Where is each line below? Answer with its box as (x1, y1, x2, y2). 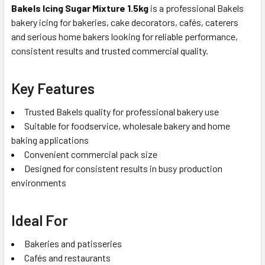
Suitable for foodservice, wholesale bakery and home (24, 119, 230, 131)
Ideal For (11, 211, 68, 229)
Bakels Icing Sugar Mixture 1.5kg (11, 2, 148, 14)
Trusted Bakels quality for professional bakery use (24, 105, 219, 117)
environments (11, 176, 66, 188)
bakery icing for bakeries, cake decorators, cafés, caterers (11, 16, 238, 28)
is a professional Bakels (148, 2, 244, 14)
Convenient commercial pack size (24, 148, 157, 160)
